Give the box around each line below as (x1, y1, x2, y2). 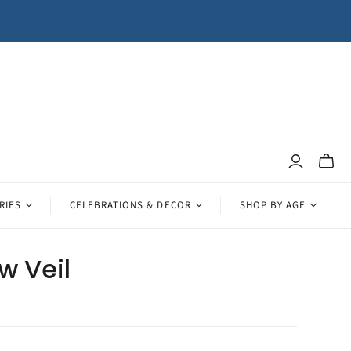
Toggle (317, 160, 347, 174)
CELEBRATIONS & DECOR (69, 197, 191, 212)
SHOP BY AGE (239, 197, 306, 212)
